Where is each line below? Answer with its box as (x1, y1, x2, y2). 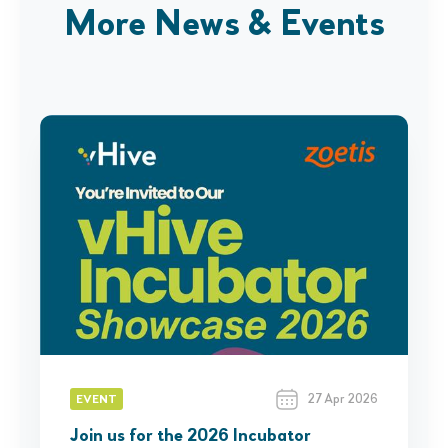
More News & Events (63, 7, 385, 44)
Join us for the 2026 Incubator (70, 426, 311, 445)
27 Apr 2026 (308, 392, 378, 406)
